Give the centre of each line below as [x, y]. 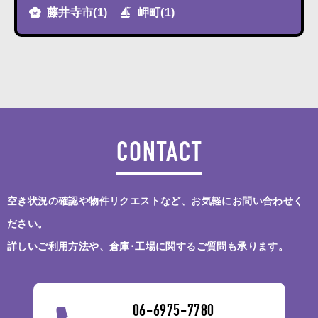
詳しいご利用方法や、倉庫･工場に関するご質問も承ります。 [148, 246]
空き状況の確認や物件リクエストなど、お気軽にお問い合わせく [155, 201]
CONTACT [159, 155]
